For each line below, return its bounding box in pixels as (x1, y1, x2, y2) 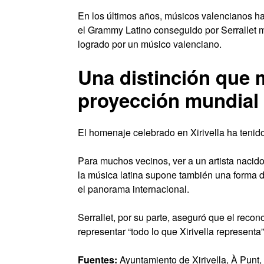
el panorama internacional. (78, 181, 189, 196)
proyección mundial (78, 85, 259, 114)
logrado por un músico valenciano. (78, 37, 222, 51)
